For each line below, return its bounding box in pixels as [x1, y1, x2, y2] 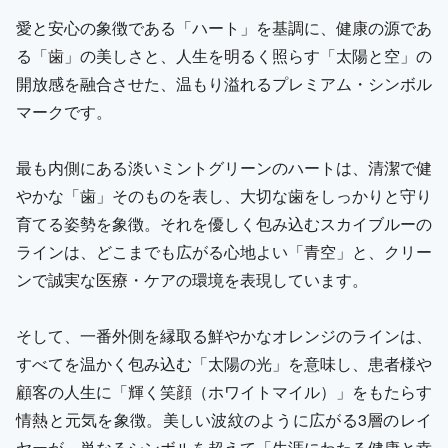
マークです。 [16, 99, 112, 123]
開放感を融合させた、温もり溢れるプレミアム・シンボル [16, 71, 432, 95]
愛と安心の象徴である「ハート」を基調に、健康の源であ [16, 15, 432, 39]
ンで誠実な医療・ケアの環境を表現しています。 [16, 267, 368, 291]
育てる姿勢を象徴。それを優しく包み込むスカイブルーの [16, 211, 432, 235]
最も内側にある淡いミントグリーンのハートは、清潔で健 [16, 155, 432, 179]
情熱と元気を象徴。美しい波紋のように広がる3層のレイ [16, 407, 432, 431]
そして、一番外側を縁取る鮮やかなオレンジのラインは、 [16, 323, 432, 347]
